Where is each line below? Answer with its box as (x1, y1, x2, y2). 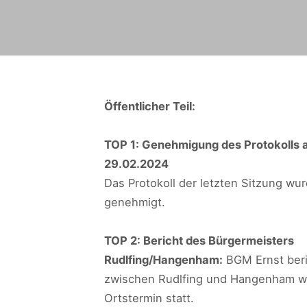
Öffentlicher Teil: (104, 99, 195, 113)
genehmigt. (104, 195, 165, 209)
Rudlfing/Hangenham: (104, 253, 223, 267)
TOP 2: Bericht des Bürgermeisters (104, 234, 294, 247)
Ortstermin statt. (104, 291, 194, 305)
